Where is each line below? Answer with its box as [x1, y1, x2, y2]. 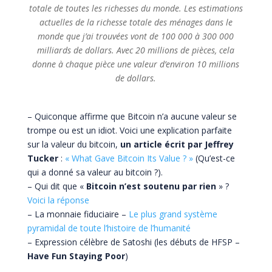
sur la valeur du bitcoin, [27, 138, 120, 150]
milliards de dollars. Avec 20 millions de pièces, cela [37, 44, 235, 56]
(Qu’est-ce [192, 152, 235, 164]
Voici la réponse [27, 194, 89, 206]
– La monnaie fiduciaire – [27, 208, 129, 220]
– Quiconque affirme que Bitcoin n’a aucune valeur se [27, 110, 237, 122]
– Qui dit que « [27, 180, 86, 192]
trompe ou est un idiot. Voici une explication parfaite [27, 124, 232, 136]
